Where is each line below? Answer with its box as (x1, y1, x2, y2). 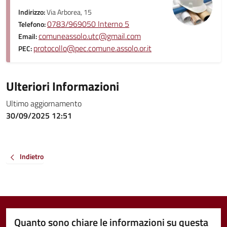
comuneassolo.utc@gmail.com (39, 30, 141, 42)
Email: (18, 31, 39, 42)
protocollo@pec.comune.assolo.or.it (33, 42, 152, 54)
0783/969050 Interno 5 (47, 18, 129, 30)
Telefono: (18, 19, 47, 30)
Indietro (20, 151, 44, 162)
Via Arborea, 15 (47, 7, 92, 18)
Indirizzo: (18, 7, 47, 18)
